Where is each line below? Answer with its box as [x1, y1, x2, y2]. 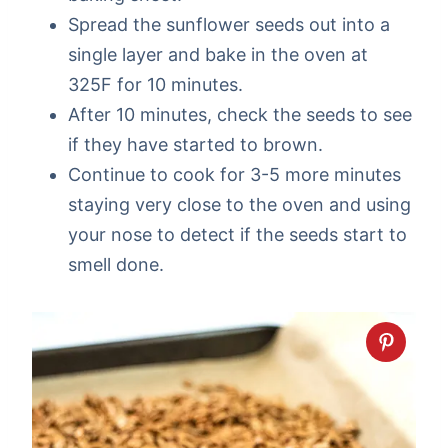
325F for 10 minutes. [68, 73, 243, 95]
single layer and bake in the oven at [68, 43, 368, 65]
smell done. [68, 253, 164, 275]
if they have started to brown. [68, 133, 323, 155]
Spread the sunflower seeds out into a [68, 13, 390, 35]
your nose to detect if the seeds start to [68, 223, 407, 245]
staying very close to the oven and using [68, 193, 411, 215]
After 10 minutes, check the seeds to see [68, 103, 412, 125]
